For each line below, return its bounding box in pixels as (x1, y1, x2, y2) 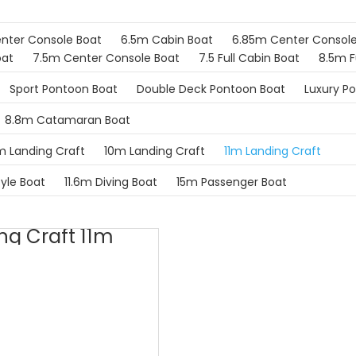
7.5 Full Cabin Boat (199, 50, 300, 66)
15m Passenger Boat (176, 174, 287, 190)
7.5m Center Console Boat (33, 50, 180, 66)
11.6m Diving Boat (64, 174, 157, 190)
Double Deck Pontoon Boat (137, 81, 285, 97)
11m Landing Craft (224, 143, 321, 159)
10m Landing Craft (104, 143, 205, 159)
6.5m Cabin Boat (121, 32, 213, 48)
